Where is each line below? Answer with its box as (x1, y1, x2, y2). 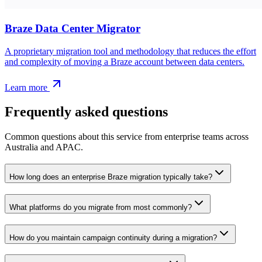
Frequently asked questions (5, 104, 168, 120)
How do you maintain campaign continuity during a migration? (9, 233, 217, 242)
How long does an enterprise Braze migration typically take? (9, 173, 212, 182)
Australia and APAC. (5, 142, 83, 153)
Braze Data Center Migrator (5, 22, 140, 35)
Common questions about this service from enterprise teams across (5, 132, 249, 142)
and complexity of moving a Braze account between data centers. (5, 56, 244, 67)
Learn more (5, 82, 50, 92)
